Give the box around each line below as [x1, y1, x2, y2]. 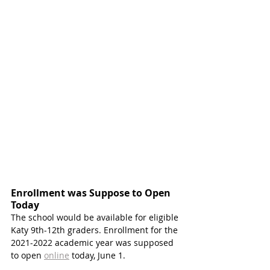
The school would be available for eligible [11, 212, 181, 224]
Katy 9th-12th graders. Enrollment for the [11, 224, 180, 236]
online [44, 250, 69, 262]
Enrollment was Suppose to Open [11, 186, 173, 200]
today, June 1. [69, 250, 128, 262]
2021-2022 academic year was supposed [11, 237, 176, 249]
